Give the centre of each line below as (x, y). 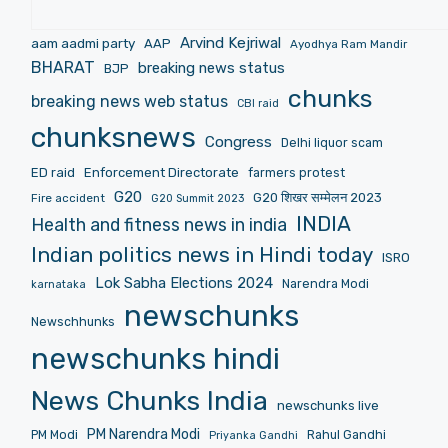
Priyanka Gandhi (253, 435)
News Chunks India (149, 400)
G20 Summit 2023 (197, 198)
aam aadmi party (82, 42)
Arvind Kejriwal (230, 42)
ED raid (52, 172)
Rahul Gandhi (346, 434)
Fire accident (67, 197)
